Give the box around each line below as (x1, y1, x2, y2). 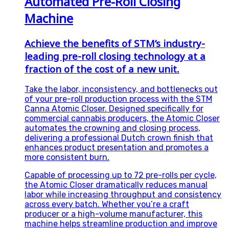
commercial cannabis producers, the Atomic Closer (25, 113, 220, 124)
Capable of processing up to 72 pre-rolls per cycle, (25, 170, 217, 180)
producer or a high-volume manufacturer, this (25, 209, 202, 219)
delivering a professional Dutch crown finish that (25, 133, 213, 143)
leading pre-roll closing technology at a (25, 49, 205, 62)
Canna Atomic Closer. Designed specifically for (25, 104, 203, 114)
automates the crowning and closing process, (25, 123, 200, 133)
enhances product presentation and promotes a (25, 143, 209, 153)
